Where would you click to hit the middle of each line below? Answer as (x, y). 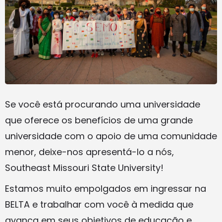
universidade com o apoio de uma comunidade (111, 136)
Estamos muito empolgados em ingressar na (106, 189)
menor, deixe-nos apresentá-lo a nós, (89, 152)
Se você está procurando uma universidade (103, 105)
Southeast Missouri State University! (84, 168)
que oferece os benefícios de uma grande (99, 120)
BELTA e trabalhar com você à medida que (99, 205)
